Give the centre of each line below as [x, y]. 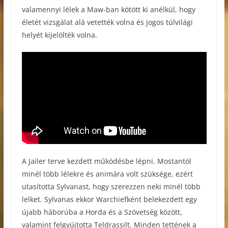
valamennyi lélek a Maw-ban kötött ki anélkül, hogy [108, 10]
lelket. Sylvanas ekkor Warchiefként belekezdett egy [109, 199]
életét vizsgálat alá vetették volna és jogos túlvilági [107, 22]
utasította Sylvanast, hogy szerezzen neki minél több [111, 186]
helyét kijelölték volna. [59, 35]
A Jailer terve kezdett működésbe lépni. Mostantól [106, 161]
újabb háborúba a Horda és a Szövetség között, [102, 212]
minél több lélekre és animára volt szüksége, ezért [107, 174]
